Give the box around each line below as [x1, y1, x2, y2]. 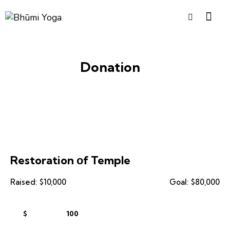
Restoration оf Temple [10, 152, 130, 167]
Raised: [10, 177, 37, 187]
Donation [80, 58, 140, 75]
